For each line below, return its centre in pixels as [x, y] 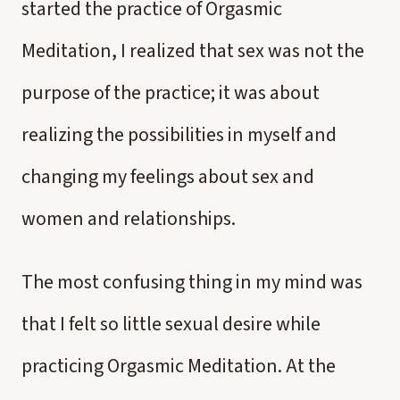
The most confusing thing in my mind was [192, 282]
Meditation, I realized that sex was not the [193, 51]
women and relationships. [129, 219]
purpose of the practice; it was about [171, 93]
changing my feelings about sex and [168, 177]
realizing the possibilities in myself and [179, 135]
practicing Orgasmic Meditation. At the [179, 366]
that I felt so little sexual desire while [171, 324]
